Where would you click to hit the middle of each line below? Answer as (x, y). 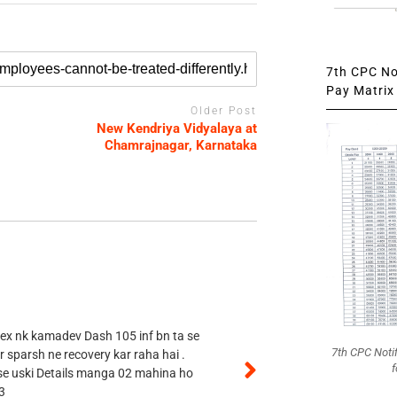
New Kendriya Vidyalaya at (177, 129)
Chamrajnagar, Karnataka (181, 146)
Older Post (224, 110)
